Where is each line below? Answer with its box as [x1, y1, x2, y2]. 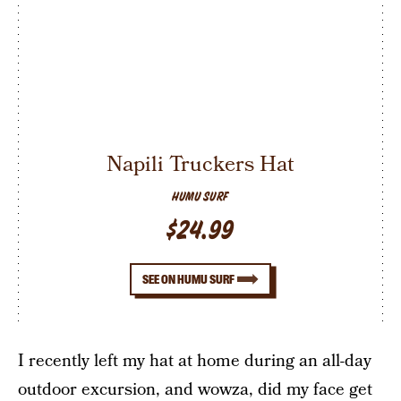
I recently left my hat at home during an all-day [18, 348, 371, 373]
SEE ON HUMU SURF [142, 272, 235, 286]
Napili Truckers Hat [107, 149, 294, 179]
